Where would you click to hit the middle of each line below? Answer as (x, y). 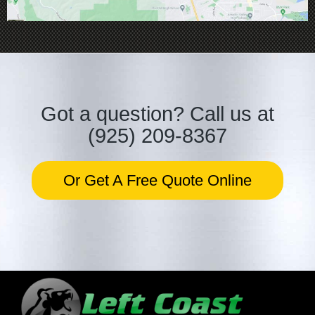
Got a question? (112, 114)
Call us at (229, 114)
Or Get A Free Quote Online (157, 181)
